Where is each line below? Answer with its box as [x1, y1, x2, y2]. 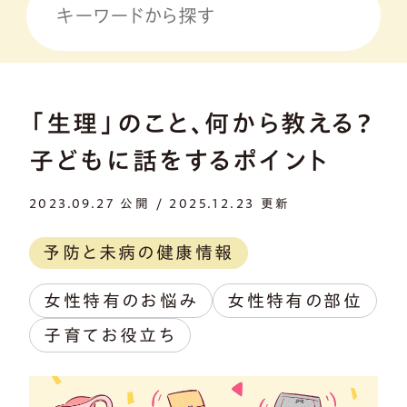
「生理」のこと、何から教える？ [29, 111, 375, 135]
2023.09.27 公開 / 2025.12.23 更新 [29, 197, 291, 211]
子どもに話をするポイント [29, 148, 330, 173]
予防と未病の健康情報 [43, 243, 234, 262]
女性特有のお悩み [44, 292, 198, 310]
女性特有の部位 [227, 292, 363, 310]
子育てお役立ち [44, 325, 176, 343]
